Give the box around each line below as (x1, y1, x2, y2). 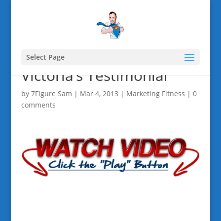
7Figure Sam (31, 89, 72, 98)
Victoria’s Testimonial (21, 65, 168, 85)
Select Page (26, 52, 65, 62)
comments (21, 100, 56, 110)
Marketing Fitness (126, 89, 185, 98)
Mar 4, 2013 (79, 89, 118, 98)
